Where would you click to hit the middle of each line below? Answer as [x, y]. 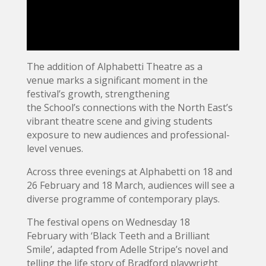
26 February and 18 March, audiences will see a [130, 186]
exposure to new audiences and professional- [128, 135]
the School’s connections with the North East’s [129, 108]
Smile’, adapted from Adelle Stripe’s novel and [127, 250]
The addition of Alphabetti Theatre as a [114, 67]
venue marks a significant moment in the [117, 80]
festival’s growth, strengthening [98, 94]
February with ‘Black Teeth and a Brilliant [118, 236]
